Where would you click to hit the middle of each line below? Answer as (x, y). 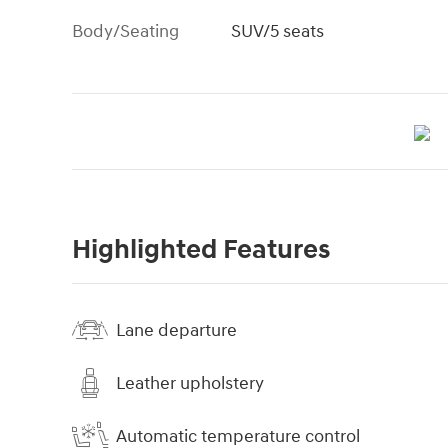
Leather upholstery (190, 383)
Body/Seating (125, 32)
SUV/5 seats (278, 32)
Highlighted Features (201, 250)
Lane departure (176, 330)
